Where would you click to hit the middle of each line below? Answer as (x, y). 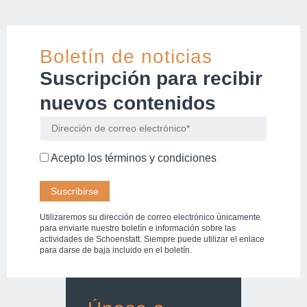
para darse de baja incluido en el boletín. (116, 250)
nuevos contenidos (128, 103)
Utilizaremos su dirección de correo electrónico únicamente (150, 217)
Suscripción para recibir (151, 79)
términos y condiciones (161, 158)
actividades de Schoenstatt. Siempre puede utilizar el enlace (152, 239)
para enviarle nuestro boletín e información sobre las (138, 228)
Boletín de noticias (126, 57)
